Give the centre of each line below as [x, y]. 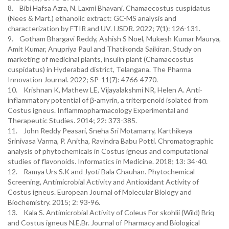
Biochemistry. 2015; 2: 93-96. [54, 202]
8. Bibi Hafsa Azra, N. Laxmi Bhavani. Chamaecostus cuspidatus [109, 8]
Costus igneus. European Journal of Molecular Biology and [100, 192]
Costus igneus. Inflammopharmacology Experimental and [98, 110]
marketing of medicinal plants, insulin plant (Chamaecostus [101, 59]
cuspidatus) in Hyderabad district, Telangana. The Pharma [99, 69]
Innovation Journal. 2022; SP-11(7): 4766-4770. [83, 79]
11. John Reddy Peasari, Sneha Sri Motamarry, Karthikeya [100, 131]
